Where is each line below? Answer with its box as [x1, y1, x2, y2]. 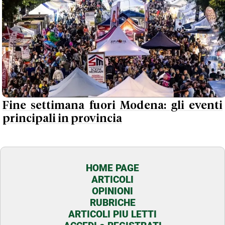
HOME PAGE [86, 162, 139, 174]
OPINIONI [92, 185, 133, 197]
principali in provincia [3, 113, 122, 125]
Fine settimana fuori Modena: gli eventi [3, 99, 222, 111]
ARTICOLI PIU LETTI [68, 208, 157, 220]
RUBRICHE [89, 197, 136, 209]
